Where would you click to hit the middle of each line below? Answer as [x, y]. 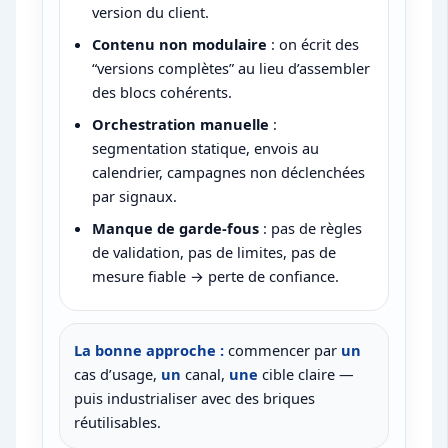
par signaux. [135, 196]
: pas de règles [311, 228]
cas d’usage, [118, 374]
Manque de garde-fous [176, 228]
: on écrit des [313, 44]
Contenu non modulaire [180, 44]
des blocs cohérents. [162, 92]
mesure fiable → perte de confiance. [216, 276]
